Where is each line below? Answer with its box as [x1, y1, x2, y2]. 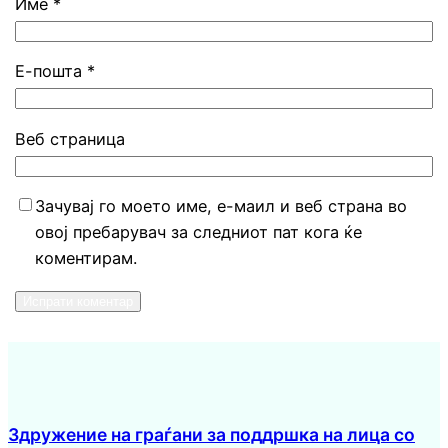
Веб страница [15, 128, 126, 149]
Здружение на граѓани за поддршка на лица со [8, 423, 415, 445]
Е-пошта [15, 61, 88, 82]
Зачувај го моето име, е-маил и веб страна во [35, 195, 408, 216]
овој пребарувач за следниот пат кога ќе [35, 221, 363, 242]
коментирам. [35, 247, 138, 268]
